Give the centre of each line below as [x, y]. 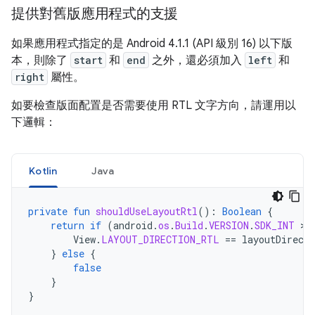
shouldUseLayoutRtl [147, 212]
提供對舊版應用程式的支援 [95, 14]
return [67, 226]
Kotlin [43, 171]
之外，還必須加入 [197, 61]
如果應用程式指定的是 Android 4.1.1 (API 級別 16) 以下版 [152, 44]
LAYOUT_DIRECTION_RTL [160, 240]
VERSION [229, 226]
